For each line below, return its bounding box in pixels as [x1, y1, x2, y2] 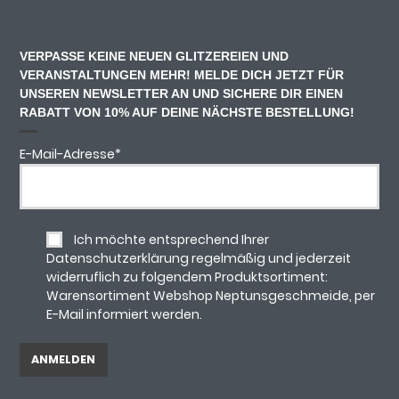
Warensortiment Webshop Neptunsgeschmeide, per [46, 286, 376, 305]
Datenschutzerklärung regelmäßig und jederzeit [46, 248, 352, 267]
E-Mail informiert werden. [46, 305, 203, 323]
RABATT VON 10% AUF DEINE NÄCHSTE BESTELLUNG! [20, 104, 355, 119]
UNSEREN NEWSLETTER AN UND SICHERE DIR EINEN [20, 85, 344, 101]
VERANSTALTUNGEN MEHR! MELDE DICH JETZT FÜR [20, 67, 345, 82]
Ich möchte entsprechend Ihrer [71, 230, 270, 248]
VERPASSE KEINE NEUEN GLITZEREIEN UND [20, 48, 289, 63]
